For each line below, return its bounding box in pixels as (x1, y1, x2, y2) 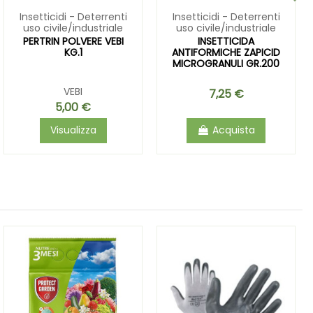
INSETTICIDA (198, 34, 254, 48)
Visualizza (50, 123, 96, 138)
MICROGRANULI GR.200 (173, 56, 279, 71)
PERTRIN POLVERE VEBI (22, 34, 124, 48)
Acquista (212, 123, 255, 138)
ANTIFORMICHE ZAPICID (172, 45, 280, 59)
